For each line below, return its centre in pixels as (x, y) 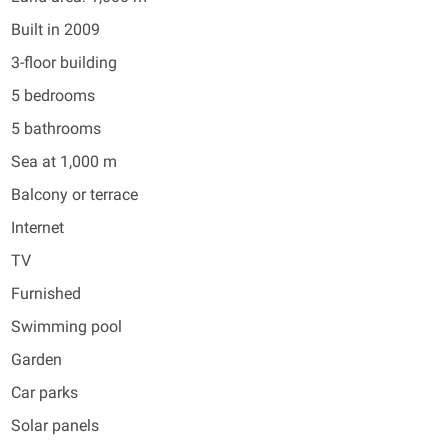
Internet (37, 227)
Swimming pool (66, 326)
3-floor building (64, 62)
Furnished (46, 293)
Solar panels (55, 425)
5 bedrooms (53, 95)
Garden (36, 359)
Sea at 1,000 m (64, 161)
